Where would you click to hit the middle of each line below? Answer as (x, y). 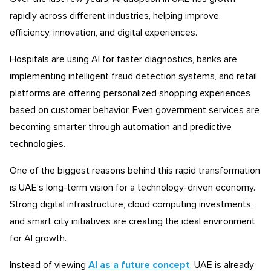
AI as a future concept (139, 265)
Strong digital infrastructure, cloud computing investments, (131, 204)
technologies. (38, 144)
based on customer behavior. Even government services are (135, 110)
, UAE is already (222, 265)
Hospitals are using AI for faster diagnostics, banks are (123, 59)
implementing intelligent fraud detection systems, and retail (133, 76)
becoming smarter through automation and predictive (121, 127)
